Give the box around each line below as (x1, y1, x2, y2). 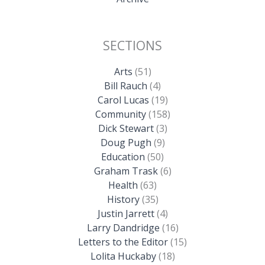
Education (101, 150, 145, 163)
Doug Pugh (100, 135, 151, 149)
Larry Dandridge (86, 221, 160, 234)
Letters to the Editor (78, 235, 168, 248)
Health (108, 178, 138, 192)
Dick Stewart (98, 121, 154, 135)
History (106, 192, 140, 206)
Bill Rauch (104, 79, 147, 92)
